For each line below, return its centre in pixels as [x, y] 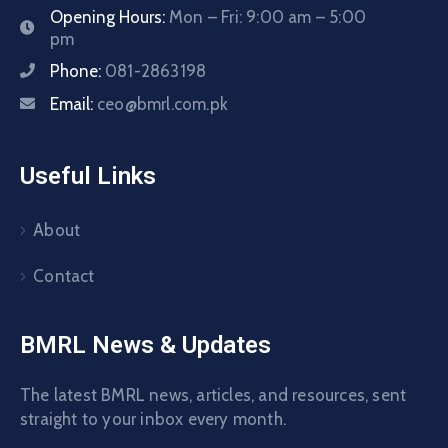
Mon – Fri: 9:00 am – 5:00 [267, 16]
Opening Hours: [109, 16]
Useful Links [88, 175]
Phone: [77, 70]
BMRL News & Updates [145, 344]
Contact [64, 275]
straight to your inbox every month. [153, 418]
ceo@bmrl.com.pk [162, 103]
